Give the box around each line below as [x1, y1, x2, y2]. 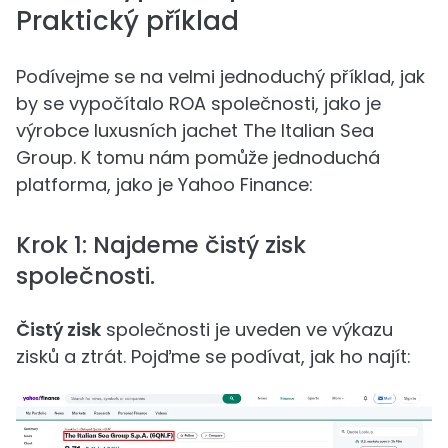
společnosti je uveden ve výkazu [101, 317, 393, 343]
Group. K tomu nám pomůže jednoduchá [16, 145, 380, 171]
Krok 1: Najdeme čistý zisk [16, 229, 306, 262]
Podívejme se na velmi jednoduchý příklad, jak [16, 64, 425, 90]
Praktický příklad [16, 3, 239, 40]
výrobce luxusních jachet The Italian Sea [16, 118, 374, 144]
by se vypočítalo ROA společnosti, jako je [16, 91, 381, 117]
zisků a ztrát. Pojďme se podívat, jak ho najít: [16, 344, 411, 370]
